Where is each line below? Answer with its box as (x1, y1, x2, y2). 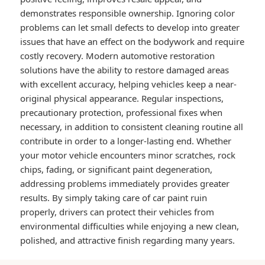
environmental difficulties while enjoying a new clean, (20, 220, 240, 232)
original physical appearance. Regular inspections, (20, 92, 224, 105)
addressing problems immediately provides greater (20, 177, 230, 190)
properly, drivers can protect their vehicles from (20, 206, 215, 218)
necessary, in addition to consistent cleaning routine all (20, 121, 244, 133)
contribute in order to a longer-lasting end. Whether (20, 135, 232, 147)
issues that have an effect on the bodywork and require (20, 35, 245, 48)
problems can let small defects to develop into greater (20, 21, 240, 34)
